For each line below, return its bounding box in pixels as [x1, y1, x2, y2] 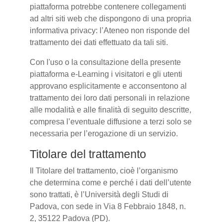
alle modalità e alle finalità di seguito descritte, [30, 106, 191, 114]
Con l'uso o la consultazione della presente [30, 58, 181, 66]
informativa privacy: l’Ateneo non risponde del [30, 26, 190, 35]
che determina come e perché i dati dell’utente [30, 178, 191, 187]
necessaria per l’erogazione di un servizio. [30, 129, 178, 138]
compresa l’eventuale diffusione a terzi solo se [30, 117, 192, 126]
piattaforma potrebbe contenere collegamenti [30, 2, 186, 11]
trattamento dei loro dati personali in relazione [30, 94, 190, 102]
